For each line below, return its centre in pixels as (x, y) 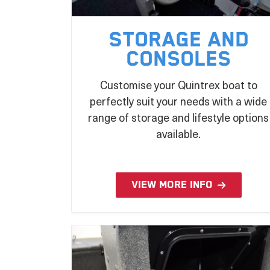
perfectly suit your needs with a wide (178, 101)
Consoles (178, 60)
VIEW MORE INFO (172, 185)
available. (178, 134)
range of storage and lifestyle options (178, 118)
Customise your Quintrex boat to (178, 85)
